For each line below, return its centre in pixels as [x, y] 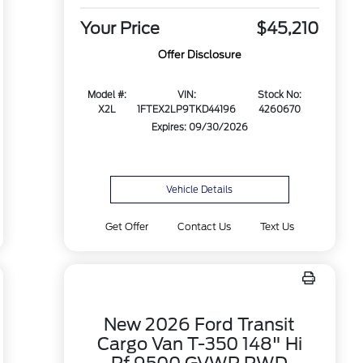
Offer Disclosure [199, 55]
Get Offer [126, 226]
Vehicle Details [200, 190]
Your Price [120, 29]
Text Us [278, 226]
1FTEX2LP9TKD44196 [187, 110]
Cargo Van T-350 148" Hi [199, 344]
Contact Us [204, 226]
